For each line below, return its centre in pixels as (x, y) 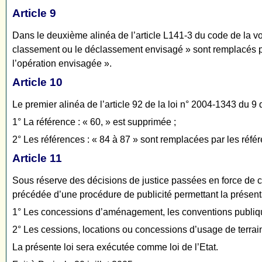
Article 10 (37, 82)
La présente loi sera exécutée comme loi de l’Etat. (115, 247)
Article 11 (37, 158)
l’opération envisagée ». (62, 64)
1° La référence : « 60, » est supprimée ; (94, 122)
